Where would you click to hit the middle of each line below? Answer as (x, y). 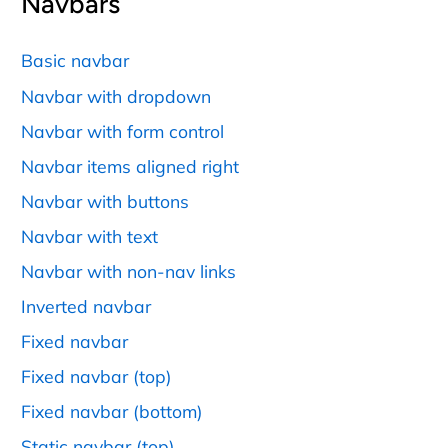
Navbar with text (89, 235)
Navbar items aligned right (130, 165)
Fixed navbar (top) (96, 375)
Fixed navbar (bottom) (112, 410)
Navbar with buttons (105, 200)
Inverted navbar (86, 305)
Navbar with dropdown (116, 95)
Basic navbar (75, 60)
